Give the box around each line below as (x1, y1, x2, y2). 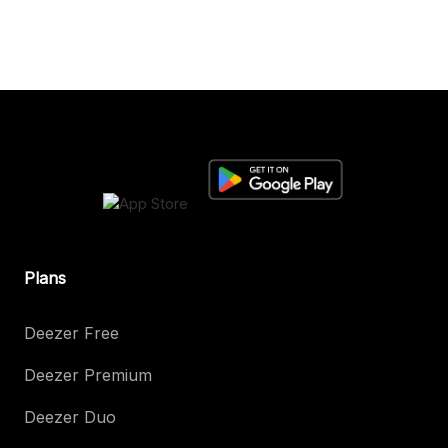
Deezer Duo (24, 407, 116, 428)
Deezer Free (24, 323, 119, 344)
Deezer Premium (24, 365, 152, 386)
